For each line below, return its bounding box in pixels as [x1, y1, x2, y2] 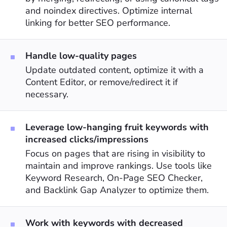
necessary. [25, 88, 68, 100]
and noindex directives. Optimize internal [25, 4, 192, 17]
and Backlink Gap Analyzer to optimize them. [25, 183, 209, 196]
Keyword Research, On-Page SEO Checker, [25, 171, 203, 184]
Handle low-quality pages [25, 49, 137, 62]
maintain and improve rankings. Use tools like [25, 159, 212, 172]
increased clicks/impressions [25, 133, 148, 145]
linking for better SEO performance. [25, 16, 170, 29]
